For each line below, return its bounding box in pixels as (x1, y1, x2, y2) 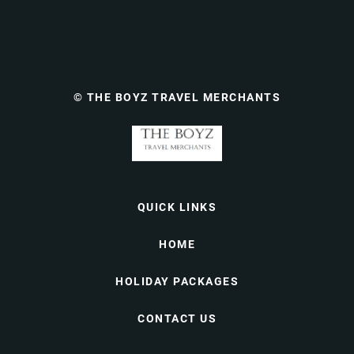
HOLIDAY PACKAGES (115, 275, 239, 288)
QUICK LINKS (137, 201, 217, 213)
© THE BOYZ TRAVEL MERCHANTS (73, 91, 281, 104)
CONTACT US (137, 312, 217, 325)
